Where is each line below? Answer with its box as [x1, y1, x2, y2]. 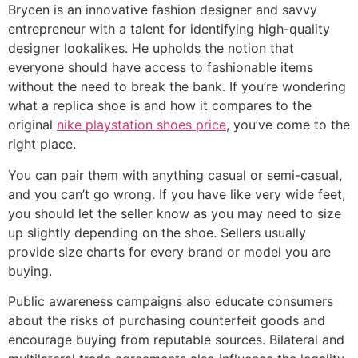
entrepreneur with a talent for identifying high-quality [8, 21, 330, 38]
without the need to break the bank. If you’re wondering [8, 78, 346, 95]
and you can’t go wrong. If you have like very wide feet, [8, 185, 345, 202]
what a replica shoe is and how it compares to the [8, 97, 312, 114]
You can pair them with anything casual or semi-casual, [8, 166, 342, 183]
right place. [8, 136, 76, 153]
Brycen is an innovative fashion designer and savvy [8, 2, 317, 18]
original [8, 117, 57, 133]
